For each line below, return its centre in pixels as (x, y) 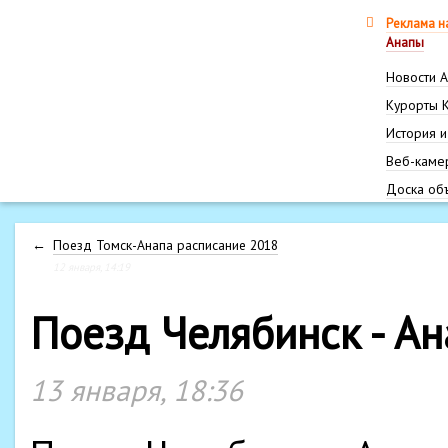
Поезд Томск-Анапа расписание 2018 (165, 245)
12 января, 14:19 (91, 267)
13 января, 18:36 (136, 390)
